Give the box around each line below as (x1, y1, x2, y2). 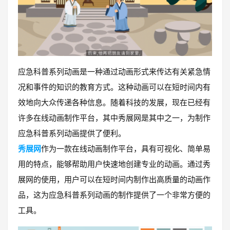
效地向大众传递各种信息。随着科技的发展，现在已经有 (18, 98, 210, 107)
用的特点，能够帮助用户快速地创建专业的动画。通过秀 (18, 159, 210, 169)
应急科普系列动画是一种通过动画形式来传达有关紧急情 (18, 67, 210, 76)
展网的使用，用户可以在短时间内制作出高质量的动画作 (18, 175, 210, 184)
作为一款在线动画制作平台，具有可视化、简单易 (41, 144, 210, 154)
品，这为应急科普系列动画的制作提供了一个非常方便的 (18, 190, 210, 200)
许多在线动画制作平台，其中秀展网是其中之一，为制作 (18, 113, 210, 123)
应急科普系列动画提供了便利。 (18, 128, 126, 138)
